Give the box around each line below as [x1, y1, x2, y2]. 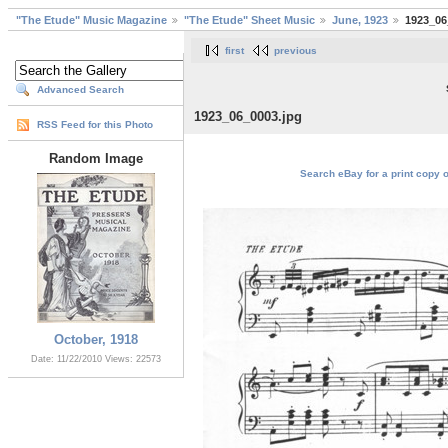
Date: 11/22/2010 [30, 354, 105, 365]
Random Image [48, 151, 143, 167]
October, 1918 [53, 332, 138, 348]
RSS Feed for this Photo [37, 119, 153, 131]
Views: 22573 [104, 354, 161, 365]
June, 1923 [332, 14, 388, 27]
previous [274, 45, 317, 57]
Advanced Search [37, 84, 124, 96]
